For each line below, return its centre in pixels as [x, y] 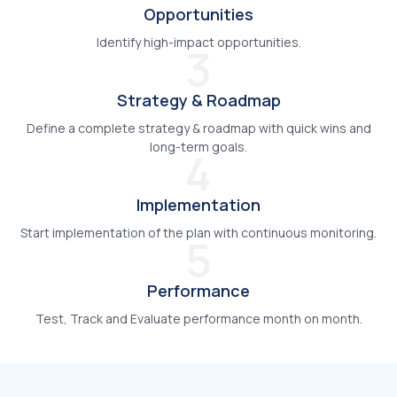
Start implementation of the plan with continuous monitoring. [198, 232]
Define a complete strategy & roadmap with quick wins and [198, 128]
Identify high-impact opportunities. [198, 42]
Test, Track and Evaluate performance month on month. [198, 318]
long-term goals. [198, 146]
